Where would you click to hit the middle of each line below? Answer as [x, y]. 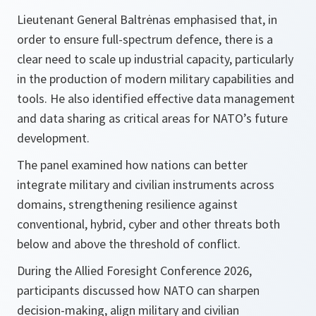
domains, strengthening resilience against [127, 204]
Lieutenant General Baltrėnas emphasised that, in [147, 19]
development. [53, 138]
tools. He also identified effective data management [156, 98]
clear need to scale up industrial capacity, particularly [155, 59]
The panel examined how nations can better [132, 165]
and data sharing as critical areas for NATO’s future [152, 118]
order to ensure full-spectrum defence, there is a [145, 39]
